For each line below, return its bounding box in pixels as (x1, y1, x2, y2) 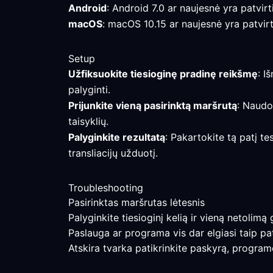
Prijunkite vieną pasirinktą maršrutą (68, 99, 237, 112)
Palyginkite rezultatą (68, 131, 165, 143)
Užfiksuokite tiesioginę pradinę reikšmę (68, 68, 258, 80)
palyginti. (68, 83, 110, 96)
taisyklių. (68, 115, 108, 127)
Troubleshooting (68, 182, 143, 194)
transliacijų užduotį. (68, 147, 158, 159)
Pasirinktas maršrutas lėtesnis (68, 196, 205, 208)
